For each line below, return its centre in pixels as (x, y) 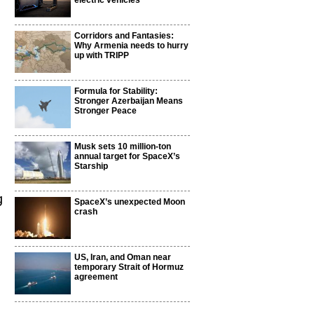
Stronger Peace (105, 111)
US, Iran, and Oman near (123, 257)
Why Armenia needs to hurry (131, 46)
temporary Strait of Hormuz (129, 267)
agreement (96, 277)
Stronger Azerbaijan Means (129, 101)
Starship (91, 166)
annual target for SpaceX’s (127, 156)
